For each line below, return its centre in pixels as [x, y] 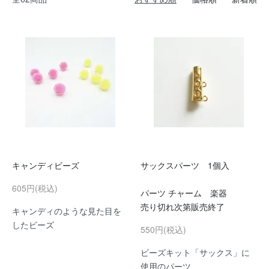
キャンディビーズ [46, 165]
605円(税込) [35, 188]
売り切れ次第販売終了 [183, 207]
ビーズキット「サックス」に [195, 252]
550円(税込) [163, 229]
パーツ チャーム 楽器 [184, 193]
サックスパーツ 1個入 [185, 165]
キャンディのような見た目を [67, 211]
